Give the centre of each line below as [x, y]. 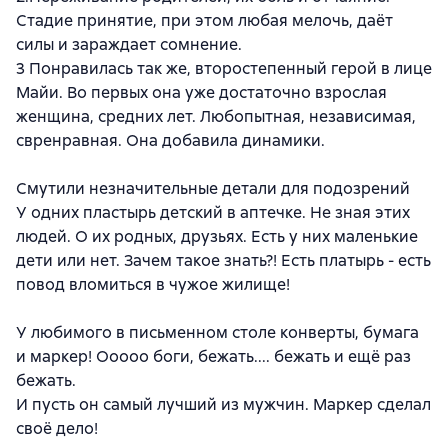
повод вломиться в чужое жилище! [153, 284]
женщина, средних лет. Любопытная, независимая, [216, 116]
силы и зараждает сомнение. [129, 44]
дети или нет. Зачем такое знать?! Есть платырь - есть [223, 260]
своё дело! [57, 428]
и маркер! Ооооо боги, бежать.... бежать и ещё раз [213, 356]
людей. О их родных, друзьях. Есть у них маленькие [217, 236]
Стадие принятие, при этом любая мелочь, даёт [204, 20]
